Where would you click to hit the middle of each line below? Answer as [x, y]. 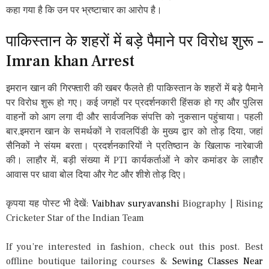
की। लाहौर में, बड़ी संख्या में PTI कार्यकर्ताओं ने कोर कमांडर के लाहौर [134, 160]
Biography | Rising [222, 203]
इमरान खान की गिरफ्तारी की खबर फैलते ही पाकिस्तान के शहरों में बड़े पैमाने [134, 88]
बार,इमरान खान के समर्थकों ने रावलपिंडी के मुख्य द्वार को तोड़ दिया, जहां [134, 131]
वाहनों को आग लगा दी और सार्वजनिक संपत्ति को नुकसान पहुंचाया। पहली [134, 117]
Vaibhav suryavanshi [136, 203]
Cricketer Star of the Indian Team [75, 218]
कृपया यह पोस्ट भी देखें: [49, 203]
